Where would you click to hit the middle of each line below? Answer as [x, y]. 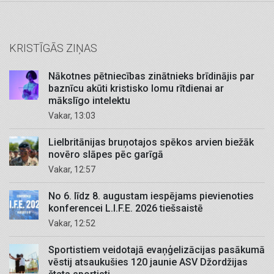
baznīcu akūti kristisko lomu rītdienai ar [136, 89]
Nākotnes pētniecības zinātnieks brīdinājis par [151, 76]
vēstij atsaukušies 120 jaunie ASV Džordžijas [148, 262]
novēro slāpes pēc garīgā [106, 155]
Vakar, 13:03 [75, 116]
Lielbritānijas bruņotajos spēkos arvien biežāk [151, 143]
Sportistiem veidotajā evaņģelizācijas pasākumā [157, 250]
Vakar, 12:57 [75, 170]
